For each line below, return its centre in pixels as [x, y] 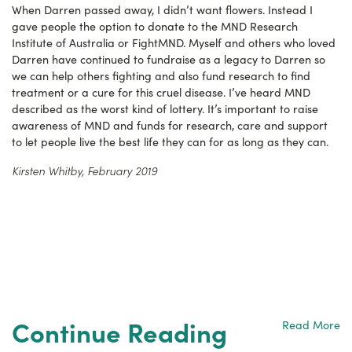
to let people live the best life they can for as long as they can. [170, 142]
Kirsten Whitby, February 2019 [84, 171]
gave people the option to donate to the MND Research [155, 27]
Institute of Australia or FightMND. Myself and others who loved [174, 43]
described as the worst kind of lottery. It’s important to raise [165, 109]
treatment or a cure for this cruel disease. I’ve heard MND [161, 93]
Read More [311, 325]
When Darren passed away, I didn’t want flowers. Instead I [162, 10]
